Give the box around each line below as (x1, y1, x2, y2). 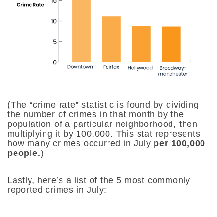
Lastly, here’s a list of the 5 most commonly (7, 175, 191, 186)
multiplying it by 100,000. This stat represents (7, 129, 201, 139)
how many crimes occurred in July (7, 139, 154, 149)
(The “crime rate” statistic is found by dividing (7, 100, 199, 110)
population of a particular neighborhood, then (7, 119, 198, 129)
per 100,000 (154, 139, 206, 149)
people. (7, 148, 41, 158)
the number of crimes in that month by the (7, 109, 184, 120)
